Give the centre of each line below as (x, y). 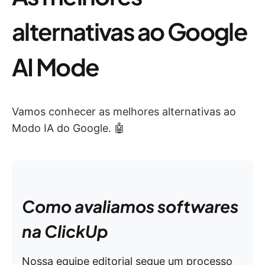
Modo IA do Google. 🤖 (68, 128)
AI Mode (56, 67)
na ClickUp (65, 231)
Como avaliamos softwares (130, 206)
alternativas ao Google (130, 31)
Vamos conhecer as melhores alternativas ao (124, 112)
